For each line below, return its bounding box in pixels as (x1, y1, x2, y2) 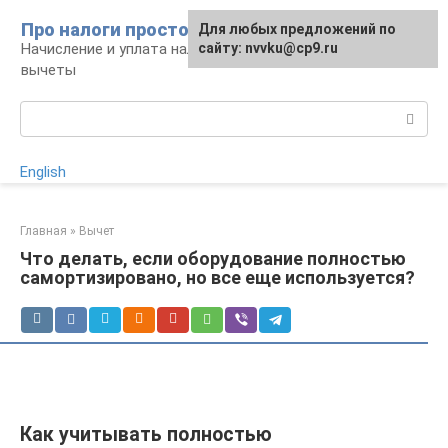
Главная (20, 224, 67, 238)
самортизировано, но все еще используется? (20, 267, 415, 288)
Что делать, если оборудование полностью (20, 248, 406, 269)
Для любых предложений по (198, 21, 396, 37)
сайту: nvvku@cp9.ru (198, 40, 338, 56)
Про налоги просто (21, 19, 189, 40)
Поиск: (20, 102, 67, 120)
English (20, 163, 66, 181)
